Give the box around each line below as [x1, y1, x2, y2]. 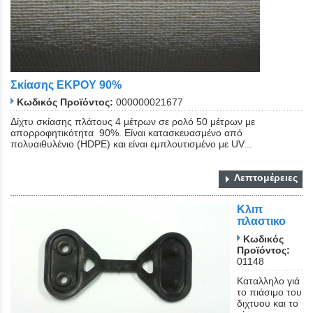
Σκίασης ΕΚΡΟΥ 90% [10, 78, 122, 91]
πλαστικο [237, 215, 286, 228]
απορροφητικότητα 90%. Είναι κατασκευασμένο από [10, 127, 242, 139]
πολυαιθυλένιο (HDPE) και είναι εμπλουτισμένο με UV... [10, 138, 252, 150]
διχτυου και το [237, 297, 298, 309]
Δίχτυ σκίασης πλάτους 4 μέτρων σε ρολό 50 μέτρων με [10, 116, 255, 128]
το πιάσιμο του [237, 286, 302, 298]
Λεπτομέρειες [234, 172, 298, 184]
